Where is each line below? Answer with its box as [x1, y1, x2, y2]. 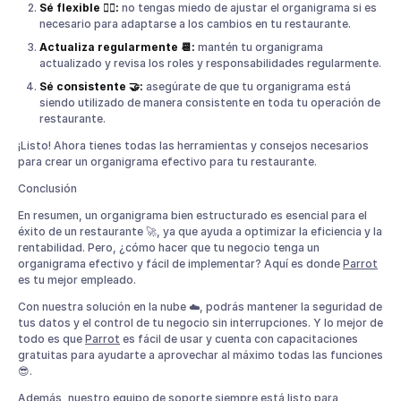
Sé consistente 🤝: [39, 79, 143, 93]
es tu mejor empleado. [18, 272, 136, 286]
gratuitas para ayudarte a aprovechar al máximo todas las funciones [18, 347, 383, 362]
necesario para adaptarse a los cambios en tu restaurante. [39, 16, 351, 30]
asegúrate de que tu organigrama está [143, 79, 351, 93]
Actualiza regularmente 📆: [39, 39, 195, 54]
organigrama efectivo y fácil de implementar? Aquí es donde [18, 256, 343, 270]
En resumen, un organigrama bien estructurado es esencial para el [18, 208, 367, 222]
